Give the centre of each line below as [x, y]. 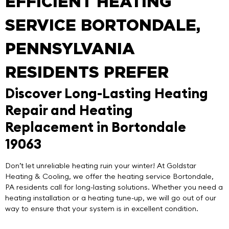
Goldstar [181, 166]
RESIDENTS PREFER [87, 73]
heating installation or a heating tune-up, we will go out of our [111, 198]
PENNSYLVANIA [70, 50]
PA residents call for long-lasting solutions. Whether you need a [114, 187]
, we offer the [93, 177]
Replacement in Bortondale [96, 127]
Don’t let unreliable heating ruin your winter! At [86, 166]
